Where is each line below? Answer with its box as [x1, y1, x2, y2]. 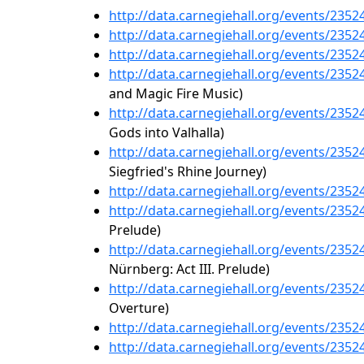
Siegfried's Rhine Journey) [109, 162, 266, 180]
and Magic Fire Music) [109, 84, 243, 102]
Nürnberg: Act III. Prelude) [109, 260, 270, 278]
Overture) [109, 299, 169, 317]
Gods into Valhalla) [109, 123, 224, 141]
